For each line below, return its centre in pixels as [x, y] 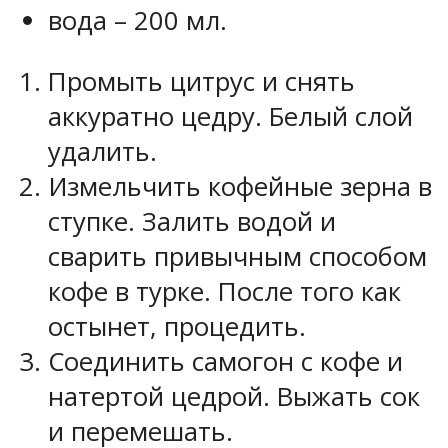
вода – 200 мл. [137, 21]
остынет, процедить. [177, 326]
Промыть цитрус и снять [201, 81]
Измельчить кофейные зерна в [240, 186]
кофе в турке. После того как [224, 291]
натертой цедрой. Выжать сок [234, 396]
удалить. [102, 151]
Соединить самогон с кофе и [225, 361]
